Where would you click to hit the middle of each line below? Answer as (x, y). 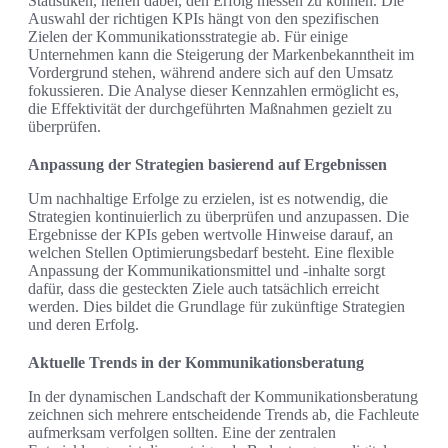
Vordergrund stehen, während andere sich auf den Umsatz (210, 73)
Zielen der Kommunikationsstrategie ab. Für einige (188, 37)
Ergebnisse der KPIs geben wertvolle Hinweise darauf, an (210, 235)
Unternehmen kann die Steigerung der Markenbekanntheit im (221, 55)
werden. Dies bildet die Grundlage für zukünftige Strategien (216, 307)
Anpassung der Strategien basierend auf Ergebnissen (207, 165)
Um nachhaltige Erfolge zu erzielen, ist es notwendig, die (208, 199)
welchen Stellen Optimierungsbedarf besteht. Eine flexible (211, 253)
